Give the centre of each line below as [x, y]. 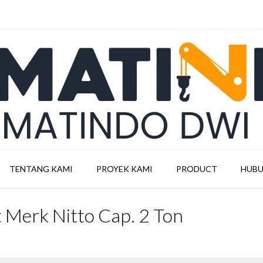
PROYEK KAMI [124, 169]
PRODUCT [196, 169]
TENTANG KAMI [41, 169]
